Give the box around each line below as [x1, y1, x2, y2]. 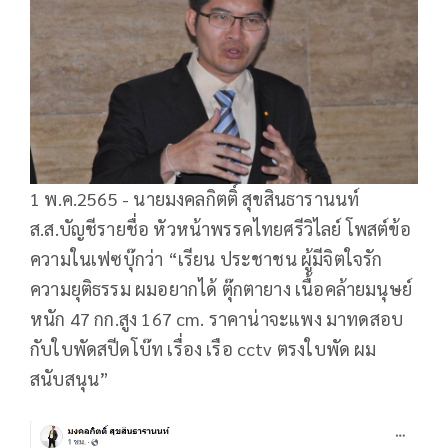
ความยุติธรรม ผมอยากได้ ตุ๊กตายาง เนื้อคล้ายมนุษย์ [30, 276, 413, 300]
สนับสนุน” [30, 366, 110, 390]
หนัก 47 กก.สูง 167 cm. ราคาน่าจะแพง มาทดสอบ [30, 306, 404, 330]
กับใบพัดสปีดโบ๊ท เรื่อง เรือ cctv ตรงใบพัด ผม [30, 336, 377, 360]
